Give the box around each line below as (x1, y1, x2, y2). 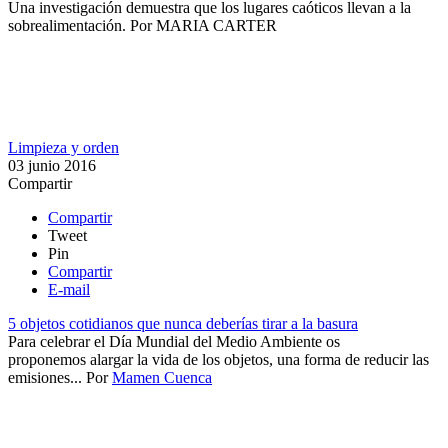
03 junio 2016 (8, 156, 96, 174)
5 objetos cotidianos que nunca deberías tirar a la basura (8, 314, 358, 332)
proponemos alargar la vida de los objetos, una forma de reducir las (8, 350, 429, 368)
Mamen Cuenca (112, 368, 212, 386)
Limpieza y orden (8, 138, 119, 156)
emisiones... (8, 368, 82, 386)
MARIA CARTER (156, 16, 277, 34)
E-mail (48, 280, 90, 298)
